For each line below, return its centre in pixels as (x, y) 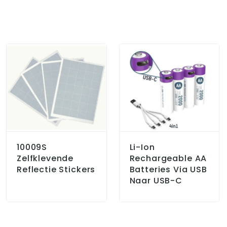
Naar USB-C (156, 181)
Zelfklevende (45, 159)
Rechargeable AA (168, 159)
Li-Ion (142, 147)
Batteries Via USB (168, 170)
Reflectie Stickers (56, 170)
